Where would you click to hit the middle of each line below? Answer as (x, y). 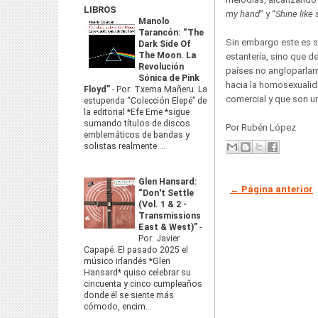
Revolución (161, 67)
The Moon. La (167, 55)
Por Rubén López (261, 127)
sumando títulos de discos (137, 124)
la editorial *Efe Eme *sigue (137, 112)
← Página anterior (272, 189)
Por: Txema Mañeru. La (162, 89)
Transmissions (170, 216)
